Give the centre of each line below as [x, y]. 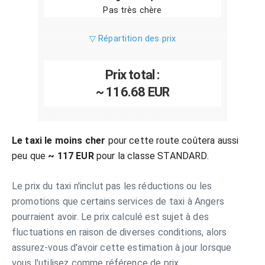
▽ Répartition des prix [132, 39]
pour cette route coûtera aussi [172, 140]
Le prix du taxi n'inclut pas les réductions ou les [112, 186]
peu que [30, 156]
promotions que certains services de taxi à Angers [118, 201]
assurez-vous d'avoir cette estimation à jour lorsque [122, 248]
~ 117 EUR [71, 156]
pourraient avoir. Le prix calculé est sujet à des [110, 217]
